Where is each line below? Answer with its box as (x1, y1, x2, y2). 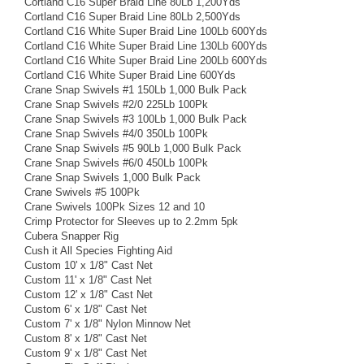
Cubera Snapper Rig (24, 229, 119, 242)
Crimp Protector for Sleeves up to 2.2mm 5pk (24, 214, 238, 227)
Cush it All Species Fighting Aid (24, 244, 172, 257)
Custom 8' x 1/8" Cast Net (24, 331, 147, 344)
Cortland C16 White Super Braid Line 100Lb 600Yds (24, 24, 267, 37)
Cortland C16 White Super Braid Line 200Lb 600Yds (24, 54, 267, 67)
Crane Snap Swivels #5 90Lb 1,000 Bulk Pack (24, 141, 241, 154)
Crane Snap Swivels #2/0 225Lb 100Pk (24, 97, 208, 110)
